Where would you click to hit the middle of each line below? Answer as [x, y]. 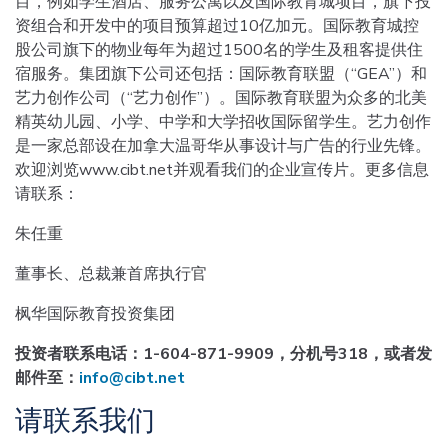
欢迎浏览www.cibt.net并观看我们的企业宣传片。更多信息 [222, 170]
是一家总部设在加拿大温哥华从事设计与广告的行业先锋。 [223, 146]
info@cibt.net [132, 378]
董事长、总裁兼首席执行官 [111, 274]
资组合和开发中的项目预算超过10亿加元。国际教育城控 [217, 26]
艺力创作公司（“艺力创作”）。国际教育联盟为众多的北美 [221, 98]
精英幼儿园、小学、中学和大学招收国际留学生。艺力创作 [223, 122]
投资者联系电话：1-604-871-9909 [144, 354]
